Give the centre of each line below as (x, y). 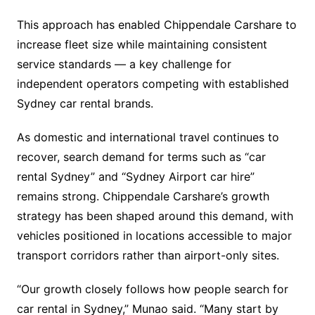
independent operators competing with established (153, 84)
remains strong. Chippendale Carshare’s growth (143, 196)
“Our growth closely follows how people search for (152, 289)
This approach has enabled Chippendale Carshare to (156, 25)
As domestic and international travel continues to (148, 137)
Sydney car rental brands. (85, 103)
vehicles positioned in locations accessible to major (154, 236)
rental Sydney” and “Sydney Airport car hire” (135, 176)
